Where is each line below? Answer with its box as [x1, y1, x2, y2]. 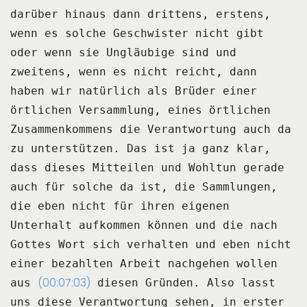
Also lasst [207, 276, 275, 290]
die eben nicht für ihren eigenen [10, 199, 230, 213]
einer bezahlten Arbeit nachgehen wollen [10, 257, 278, 271]
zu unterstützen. [10, 142, 120, 156]
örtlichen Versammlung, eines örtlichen [10, 103, 271, 117]
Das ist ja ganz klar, [127, 142, 271, 156]
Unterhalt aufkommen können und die [10, 219, 243, 232]
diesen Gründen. [97, 276, 200, 290]
